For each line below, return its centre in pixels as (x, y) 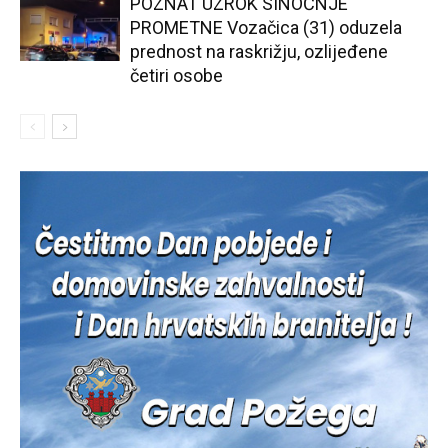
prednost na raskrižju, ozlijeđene (259, 51)
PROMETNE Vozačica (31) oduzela (266, 27)
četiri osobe (176, 75)
